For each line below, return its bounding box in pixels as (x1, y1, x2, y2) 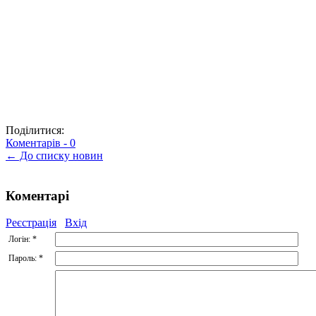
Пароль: (8, 253, 39, 264)
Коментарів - (6, 136, 70, 149)
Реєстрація (6, 217, 56, 229)
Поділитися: (6, 123, 64, 136)
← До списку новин (6, 149, 103, 162)
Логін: (8, 234, 32, 245)
